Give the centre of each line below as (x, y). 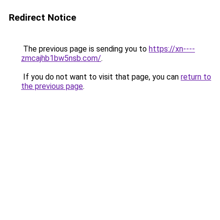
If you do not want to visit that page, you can (101, 77)
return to (196, 77)
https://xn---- (172, 49)
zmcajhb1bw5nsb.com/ (61, 58)
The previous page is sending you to (85, 49)
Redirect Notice (42, 17)
